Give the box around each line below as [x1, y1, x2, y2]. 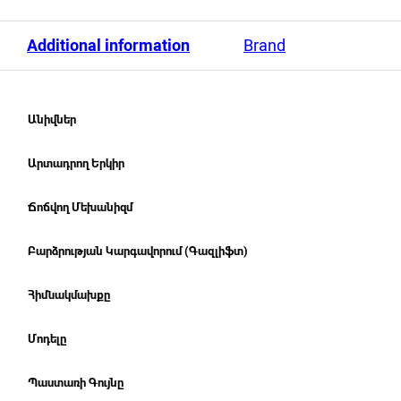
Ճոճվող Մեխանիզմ [28, 200, 132, 215]
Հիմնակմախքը [28, 287, 111, 303]
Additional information [27, 36, 190, 55]
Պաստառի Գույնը [28, 375, 124, 390]
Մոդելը [28, 331, 67, 346]
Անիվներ [28, 112, 76, 127]
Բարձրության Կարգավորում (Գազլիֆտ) [28, 243, 248, 259]
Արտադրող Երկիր [28, 156, 124, 171]
